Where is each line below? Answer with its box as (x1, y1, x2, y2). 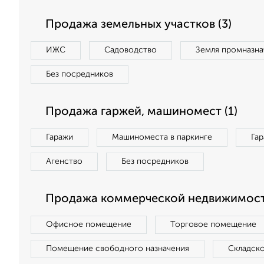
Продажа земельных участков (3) (45, 19, 232, 31)
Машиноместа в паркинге (112, 133, 212, 141)
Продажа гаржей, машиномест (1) (45, 106, 237, 118)
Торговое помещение (170, 220, 256, 229)
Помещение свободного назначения (46, 245, 189, 253)
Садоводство (104, 46, 157, 54)
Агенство (46, 157, 82, 166)
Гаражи (46, 133, 73, 141)
